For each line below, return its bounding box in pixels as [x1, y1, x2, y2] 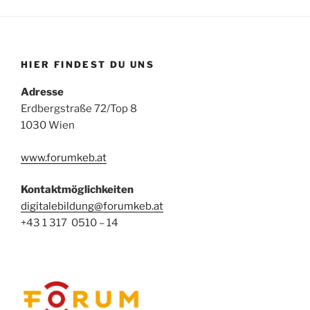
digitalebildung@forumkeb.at [21, 200, 163, 213]
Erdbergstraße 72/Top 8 [21, 102, 137, 116]
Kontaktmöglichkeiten [21, 183, 134, 197]
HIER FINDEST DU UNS [21, 58, 154, 70]
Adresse [21, 86, 64, 99]
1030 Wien [21, 119, 75, 132]
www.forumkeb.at [21, 151, 107, 164]
